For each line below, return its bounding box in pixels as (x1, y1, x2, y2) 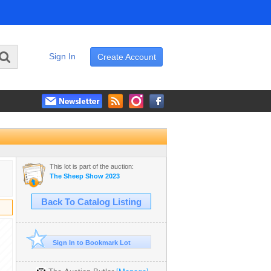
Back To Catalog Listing (41, 197, 142, 207)
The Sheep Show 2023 (50, 172, 120, 180)
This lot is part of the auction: (50, 163, 134, 171)
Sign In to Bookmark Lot (52, 239, 131, 247)
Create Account (97, 52, 156, 62)
